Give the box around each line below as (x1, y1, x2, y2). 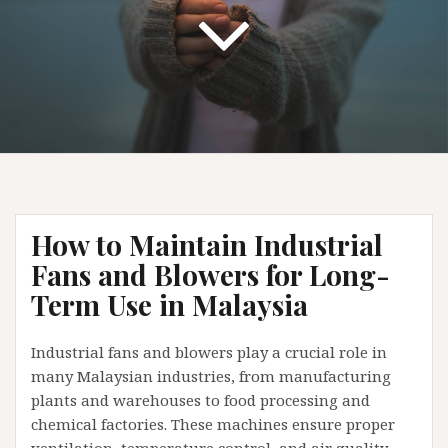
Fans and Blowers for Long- (31, 256, 390, 293)
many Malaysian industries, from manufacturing (31, 366, 391, 386)
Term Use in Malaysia (31, 286, 308, 323)
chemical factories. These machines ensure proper (31, 414, 395, 434)
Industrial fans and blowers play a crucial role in (31, 342, 387, 362)
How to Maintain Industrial (31, 226, 383, 263)
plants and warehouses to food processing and (31, 390, 370, 410)
